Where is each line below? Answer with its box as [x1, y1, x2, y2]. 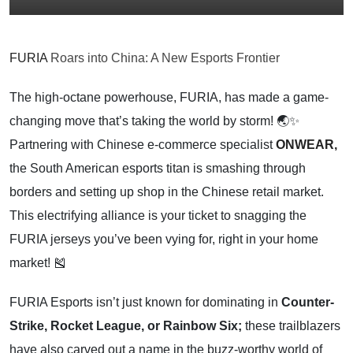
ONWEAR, [276, 138, 337, 151]
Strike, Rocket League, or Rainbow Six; [9, 319, 242, 333]
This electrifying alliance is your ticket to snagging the [9, 209, 307, 222]
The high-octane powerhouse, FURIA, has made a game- [9, 91, 329, 104]
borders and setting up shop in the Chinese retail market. [9, 185, 324, 199]
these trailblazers [242, 319, 340, 333]
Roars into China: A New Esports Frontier [47, 51, 280, 65]
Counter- [281, 295, 334, 309]
